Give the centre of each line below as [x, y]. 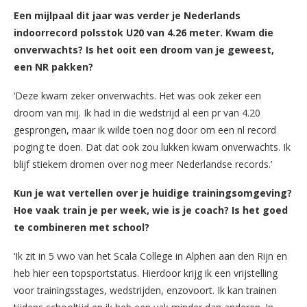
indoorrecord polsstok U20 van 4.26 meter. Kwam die [144, 32]
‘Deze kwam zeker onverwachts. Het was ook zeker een [137, 95]
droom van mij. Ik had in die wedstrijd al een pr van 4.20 [137, 112]
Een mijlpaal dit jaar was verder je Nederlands [127, 15]
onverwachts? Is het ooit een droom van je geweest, [144, 49]
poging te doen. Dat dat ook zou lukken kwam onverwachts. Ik [152, 147]
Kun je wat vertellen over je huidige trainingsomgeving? [153, 193]
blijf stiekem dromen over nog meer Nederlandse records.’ [143, 164]
